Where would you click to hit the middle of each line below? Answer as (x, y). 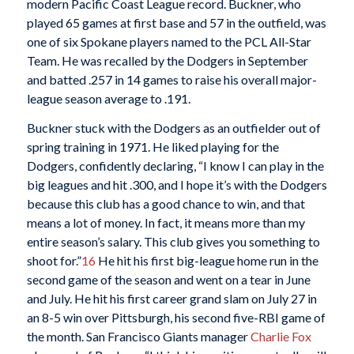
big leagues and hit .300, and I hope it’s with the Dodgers (177, 185)
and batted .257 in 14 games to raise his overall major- (171, 79)
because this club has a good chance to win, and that (166, 204)
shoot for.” (54, 261)
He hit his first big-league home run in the (207, 261)
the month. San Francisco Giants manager (138, 337)
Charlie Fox (281, 337)
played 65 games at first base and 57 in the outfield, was (176, 22)
